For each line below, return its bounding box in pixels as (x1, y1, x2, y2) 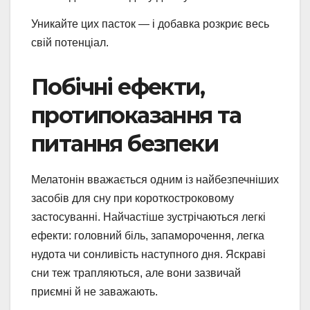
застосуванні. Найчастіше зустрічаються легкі (31, 211, 266, 224)
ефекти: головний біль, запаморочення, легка (31, 230, 264, 242)
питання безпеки (31, 130, 218, 158)
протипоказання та (31, 102, 241, 129)
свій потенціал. (31, 37, 109, 49)
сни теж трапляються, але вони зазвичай (31, 267, 241, 280)
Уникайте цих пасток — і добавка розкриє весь (31, 18, 269, 30)
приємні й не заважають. (31, 286, 158, 298)
